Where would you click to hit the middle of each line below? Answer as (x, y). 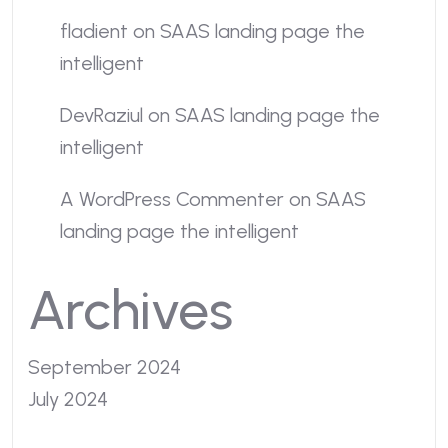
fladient (94, 31)
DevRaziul (101, 115)
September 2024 (104, 367)
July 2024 (68, 399)
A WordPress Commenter (172, 199)
